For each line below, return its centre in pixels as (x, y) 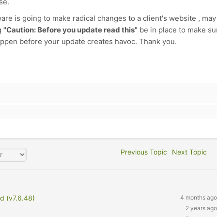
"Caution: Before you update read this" (70, 30)
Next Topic (192, 152)
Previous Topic (142, 152)
